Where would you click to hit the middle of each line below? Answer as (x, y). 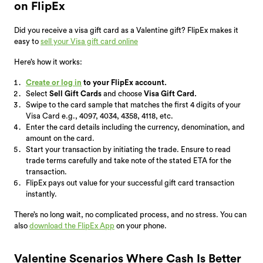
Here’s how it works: (48, 62)
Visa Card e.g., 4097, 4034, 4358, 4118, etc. (100, 116)
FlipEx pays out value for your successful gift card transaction (130, 183)
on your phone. (141, 225)
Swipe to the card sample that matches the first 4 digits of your (133, 104)
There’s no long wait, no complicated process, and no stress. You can (130, 214)
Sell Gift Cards (75, 93)
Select (38, 93)
